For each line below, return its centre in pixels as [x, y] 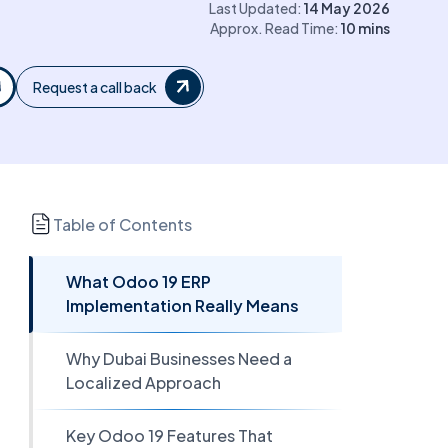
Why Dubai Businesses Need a [178, 358]
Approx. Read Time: [275, 28]
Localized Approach [143, 382]
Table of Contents [122, 224]
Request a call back [94, 87]
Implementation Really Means [182, 305]
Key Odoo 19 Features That [169, 435]
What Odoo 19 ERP [138, 281]
